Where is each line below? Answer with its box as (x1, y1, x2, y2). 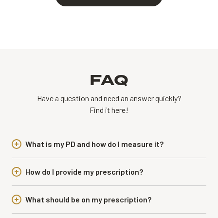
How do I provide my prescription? (25, 166, 143, 176)
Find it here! (90, 105, 128, 114)
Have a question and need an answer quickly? (36, 93, 182, 103)
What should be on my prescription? (25, 194, 151, 204)
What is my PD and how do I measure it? (25, 139, 163, 148)
